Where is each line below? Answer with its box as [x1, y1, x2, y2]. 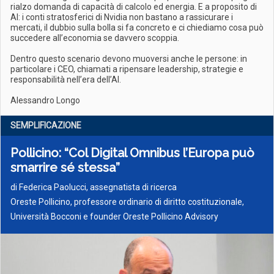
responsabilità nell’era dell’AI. [10, 75, 121, 84]
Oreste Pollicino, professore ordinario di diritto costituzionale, [10, 197, 244, 207]
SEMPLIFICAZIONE [10, 120, 81, 130]
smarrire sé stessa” [10, 160, 120, 175]
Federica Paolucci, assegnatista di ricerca [19, 182, 177, 192]
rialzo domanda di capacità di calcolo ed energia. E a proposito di [10, 2, 257, 12]
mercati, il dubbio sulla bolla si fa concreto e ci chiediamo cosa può [10, 23, 264, 32]
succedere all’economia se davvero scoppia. [10, 33, 179, 43]
